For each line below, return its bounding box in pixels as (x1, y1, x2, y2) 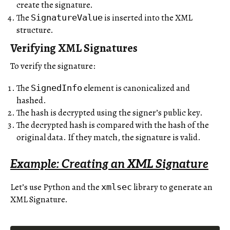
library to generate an (132, 181, 213, 194)
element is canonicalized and (82, 82, 190, 94)
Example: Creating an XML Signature (10, 158, 208, 172)
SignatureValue (31, 12, 103, 23)
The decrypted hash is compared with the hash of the (16, 119, 209, 131)
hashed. (16, 94, 46, 107)
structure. (16, 24, 53, 36)
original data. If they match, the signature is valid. (16, 131, 201, 144)
